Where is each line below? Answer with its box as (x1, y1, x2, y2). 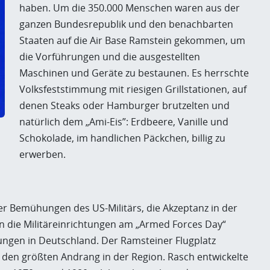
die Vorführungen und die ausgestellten (19, 50, 200, 63)
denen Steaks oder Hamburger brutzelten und (19, 99, 230, 112)
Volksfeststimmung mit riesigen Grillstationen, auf (19, 83, 246, 96)
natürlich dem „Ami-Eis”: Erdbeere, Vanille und (19, 115, 228, 128)
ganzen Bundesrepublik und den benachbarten (19, 17, 233, 31)
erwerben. (19, 148, 66, 161)
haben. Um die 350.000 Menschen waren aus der (19, 1, 240, 14)
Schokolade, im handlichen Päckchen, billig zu (19, 131, 225, 145)
